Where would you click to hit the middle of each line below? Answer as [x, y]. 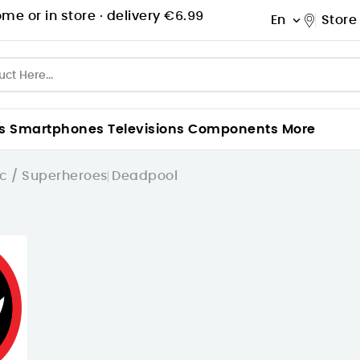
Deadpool [145, 176]
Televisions [146, 129]
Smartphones [57, 129]
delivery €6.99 [155, 16]
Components [233, 129]
